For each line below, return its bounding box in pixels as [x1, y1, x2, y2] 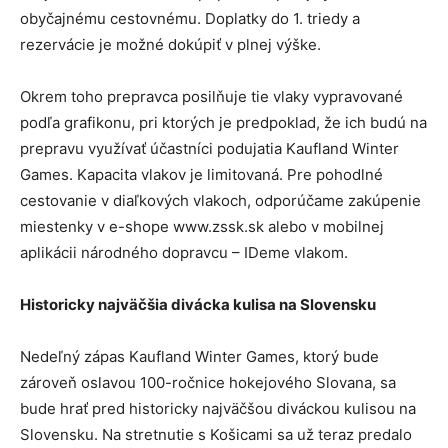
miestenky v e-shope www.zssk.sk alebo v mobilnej [20, 217, 384, 237]
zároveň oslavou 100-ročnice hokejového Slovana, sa [20, 373, 396, 393]
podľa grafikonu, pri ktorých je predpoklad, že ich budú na [20, 113, 427, 133]
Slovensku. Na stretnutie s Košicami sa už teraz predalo [20, 425, 412, 445]
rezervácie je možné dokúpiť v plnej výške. [20, 35, 325, 55]
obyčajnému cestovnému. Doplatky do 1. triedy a [20, 9, 360, 29]
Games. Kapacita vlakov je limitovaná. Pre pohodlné [20, 165, 383, 185]
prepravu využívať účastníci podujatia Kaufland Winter [20, 139, 399, 159]
